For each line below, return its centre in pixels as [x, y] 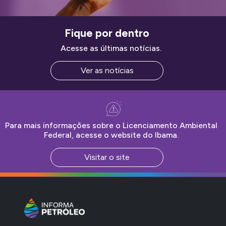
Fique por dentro [107, 33]
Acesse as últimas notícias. [111, 48]
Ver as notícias [107, 70]
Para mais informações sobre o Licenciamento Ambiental [111, 125]
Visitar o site [107, 157]
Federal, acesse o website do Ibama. [111, 135]
